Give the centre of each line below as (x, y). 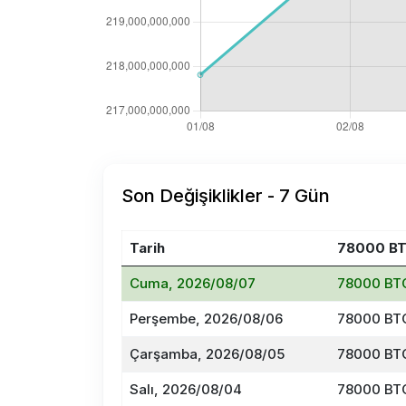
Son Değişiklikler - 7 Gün (226, 196)
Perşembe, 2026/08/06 (206, 319)
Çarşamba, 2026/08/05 (207, 354)
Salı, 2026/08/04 (186, 389)
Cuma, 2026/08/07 (193, 283)
